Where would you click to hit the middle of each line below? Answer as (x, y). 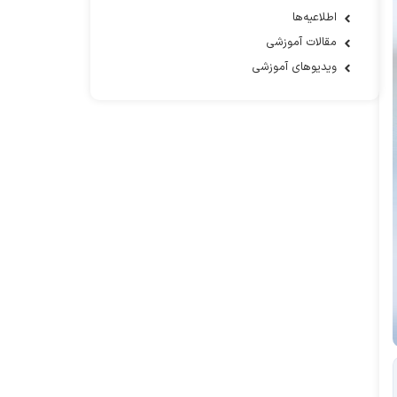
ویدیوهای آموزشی (295, 68)
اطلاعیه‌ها (315, 18)
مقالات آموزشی (302, 43)
